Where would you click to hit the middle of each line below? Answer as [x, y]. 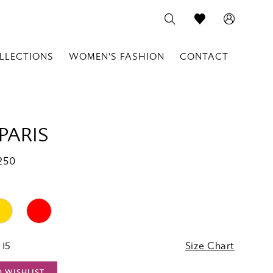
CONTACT [204, 57]
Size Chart [210, 246]
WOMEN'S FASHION [117, 57]
